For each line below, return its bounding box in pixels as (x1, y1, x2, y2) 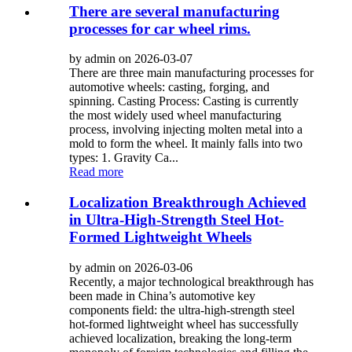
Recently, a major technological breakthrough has (69, 274, 313, 288)
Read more (69, 165, 123, 179)
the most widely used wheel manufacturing (69, 108, 281, 123)
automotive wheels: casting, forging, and (69, 80, 269, 94)
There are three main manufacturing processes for (69, 66, 313, 80)
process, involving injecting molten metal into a (69, 123, 302, 137)
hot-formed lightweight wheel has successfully (69, 317, 299, 331)
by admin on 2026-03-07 (69, 52, 192, 66)
